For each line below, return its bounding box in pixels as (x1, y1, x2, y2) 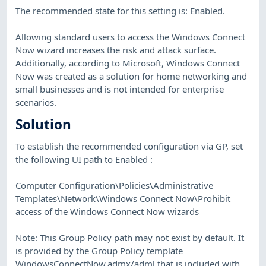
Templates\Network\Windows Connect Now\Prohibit (15, 192, 231, 204)
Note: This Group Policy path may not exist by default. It (15, 231, 245, 243)
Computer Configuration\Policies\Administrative (15, 179, 214, 191)
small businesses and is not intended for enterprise (15, 83, 224, 95)
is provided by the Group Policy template (15, 244, 183, 256)
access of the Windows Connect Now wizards (15, 205, 199, 217)
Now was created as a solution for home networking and (15, 69, 248, 82)
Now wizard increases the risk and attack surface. (15, 43, 217, 56)
